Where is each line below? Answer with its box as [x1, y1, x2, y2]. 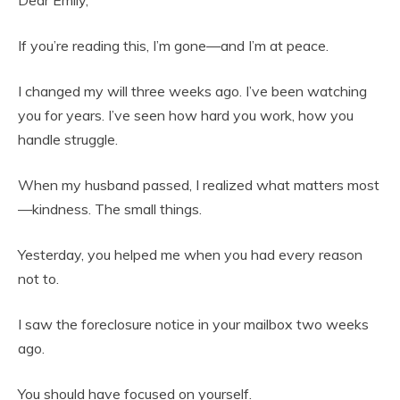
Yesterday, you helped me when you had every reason [18, 246, 362, 264]
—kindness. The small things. [18, 200, 202, 219]
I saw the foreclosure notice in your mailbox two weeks [18, 315, 369, 334]
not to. [18, 270, 59, 288]
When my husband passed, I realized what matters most [18, 176, 379, 195]
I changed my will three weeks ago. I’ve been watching [18, 82, 367, 101]
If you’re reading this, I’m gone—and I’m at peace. [18, 37, 329, 55]
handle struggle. [18, 130, 118, 149]
